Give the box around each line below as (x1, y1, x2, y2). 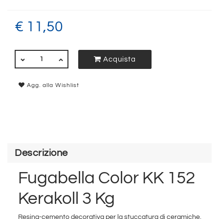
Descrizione (15, 148, 68, 158)
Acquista (101, 56, 136, 64)
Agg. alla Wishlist (25, 82, 79, 88)
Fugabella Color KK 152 (18, 169, 195, 187)
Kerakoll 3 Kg (18, 190, 115, 208)
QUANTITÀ (14, 51, 47, 58)
